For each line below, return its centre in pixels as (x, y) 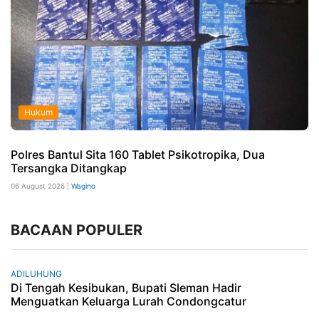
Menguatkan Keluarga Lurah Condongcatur (129, 301)
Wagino (83, 185)
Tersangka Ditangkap (69, 168)
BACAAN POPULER (77, 230)
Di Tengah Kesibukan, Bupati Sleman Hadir (126, 287)
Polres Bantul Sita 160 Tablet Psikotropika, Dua (138, 154)
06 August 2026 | (41, 185)
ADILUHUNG (36, 273)
